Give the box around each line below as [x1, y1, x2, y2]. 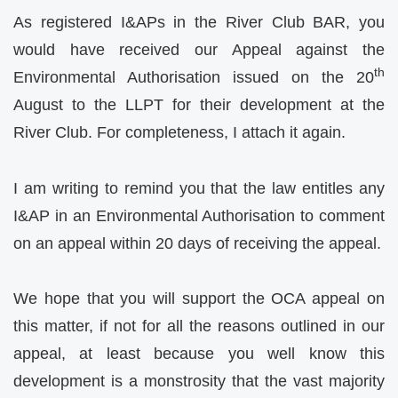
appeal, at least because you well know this [13, 345, 385, 363]
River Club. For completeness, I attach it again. [13, 123, 346, 142]
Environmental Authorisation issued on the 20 [13, 68, 374, 87]
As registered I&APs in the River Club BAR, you [13, 13, 385, 32]
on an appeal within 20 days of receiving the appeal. [13, 234, 381, 252]
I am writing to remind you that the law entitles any [13, 179, 385, 197]
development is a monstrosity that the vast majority [13, 372, 385, 391]
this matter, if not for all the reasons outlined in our [13, 317, 385, 336]
